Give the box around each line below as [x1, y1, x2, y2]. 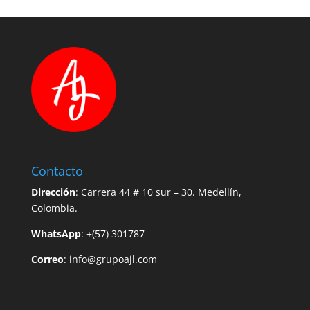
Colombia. [30, 201, 77, 215]
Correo [30, 253, 64, 266]
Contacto [30, 163, 83, 180]
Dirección [30, 185, 75, 199]
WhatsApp [30, 227, 81, 241]
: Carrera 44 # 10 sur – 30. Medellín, [75, 185, 241, 199]
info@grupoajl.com [69, 253, 157, 266]
